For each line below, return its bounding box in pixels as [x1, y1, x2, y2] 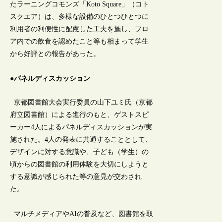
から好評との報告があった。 [10, 50, 101, 58]
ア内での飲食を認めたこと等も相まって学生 [10, 38, 149, 46]
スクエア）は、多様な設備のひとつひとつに [10, 13, 149, 21]
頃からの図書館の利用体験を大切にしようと [10, 160, 149, 168]
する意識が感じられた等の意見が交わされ [10, 172, 142, 180]
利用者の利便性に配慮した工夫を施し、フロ [10, 25, 149, 33]
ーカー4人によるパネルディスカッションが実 [10, 123, 153, 131]
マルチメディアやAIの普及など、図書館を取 [10, 210, 154, 218]
